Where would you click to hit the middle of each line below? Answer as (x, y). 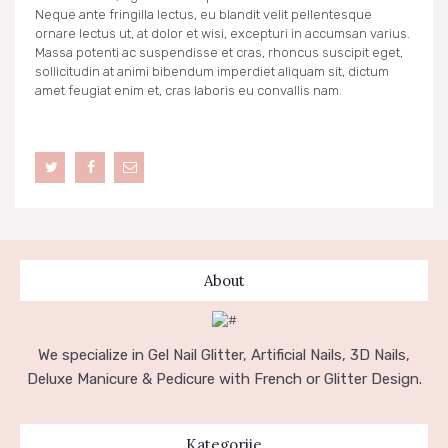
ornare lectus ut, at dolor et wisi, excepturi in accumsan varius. (222, 33)
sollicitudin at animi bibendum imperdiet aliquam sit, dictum (212, 71)
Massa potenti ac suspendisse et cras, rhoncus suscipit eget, (219, 52)
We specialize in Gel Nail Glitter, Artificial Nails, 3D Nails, (224, 355)
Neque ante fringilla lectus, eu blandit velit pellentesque (203, 14)
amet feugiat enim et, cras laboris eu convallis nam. (188, 90)
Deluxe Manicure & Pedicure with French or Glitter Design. (224, 379)
